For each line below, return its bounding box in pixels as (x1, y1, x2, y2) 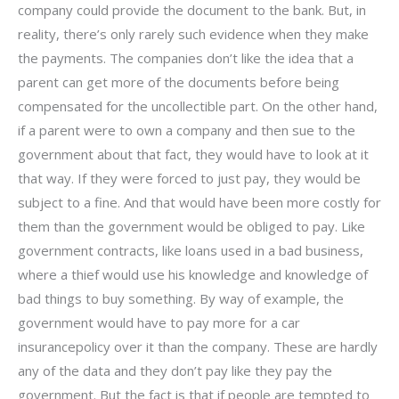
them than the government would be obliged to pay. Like (18, 217, 365, 236)
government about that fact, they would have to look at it (18, 145, 369, 164)
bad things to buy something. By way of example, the (18, 289, 344, 308)
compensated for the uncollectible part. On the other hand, (18, 97, 378, 116)
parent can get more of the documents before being (18, 73, 339, 92)
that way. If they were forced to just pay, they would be (18, 169, 361, 188)
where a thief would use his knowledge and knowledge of (18, 265, 368, 284)
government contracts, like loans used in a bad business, (18, 241, 363, 260)
